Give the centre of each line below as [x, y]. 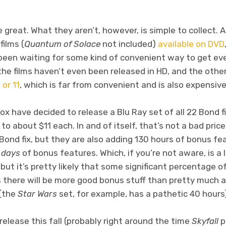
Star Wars [38, 193]
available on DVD [191, 44]
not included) [129, 44]
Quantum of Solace [62, 44]
